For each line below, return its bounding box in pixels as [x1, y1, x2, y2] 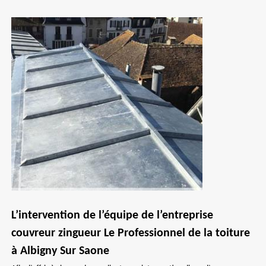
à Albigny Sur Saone [11, 245, 109, 257]
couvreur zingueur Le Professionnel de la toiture [11, 227, 250, 239]
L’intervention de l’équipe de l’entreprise [11, 210, 213, 221]
